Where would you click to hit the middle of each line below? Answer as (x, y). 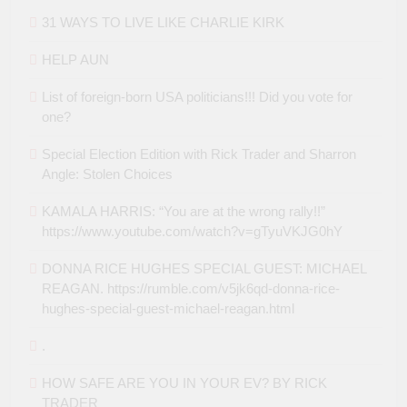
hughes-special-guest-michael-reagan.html (168, 309)
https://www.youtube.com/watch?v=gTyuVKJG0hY (192, 232)
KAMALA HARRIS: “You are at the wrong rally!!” (184, 212)
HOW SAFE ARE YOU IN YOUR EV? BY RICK (184, 383)
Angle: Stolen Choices (107, 174)
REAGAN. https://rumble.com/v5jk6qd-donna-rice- (191, 289)
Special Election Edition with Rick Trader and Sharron (199, 154)
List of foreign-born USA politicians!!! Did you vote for (197, 97)
